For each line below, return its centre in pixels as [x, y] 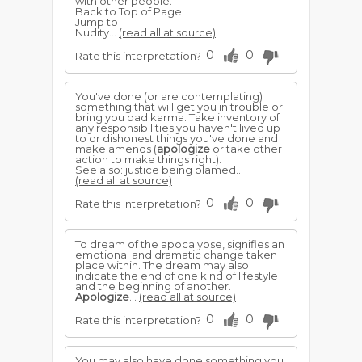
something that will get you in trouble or [179, 107]
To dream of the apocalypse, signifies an [180, 244]
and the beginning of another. [153, 286]
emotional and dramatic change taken [176, 255]
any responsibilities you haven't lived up [178, 128]
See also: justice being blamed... [159, 170]
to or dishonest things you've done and [177, 138]
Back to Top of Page [128, 11]
